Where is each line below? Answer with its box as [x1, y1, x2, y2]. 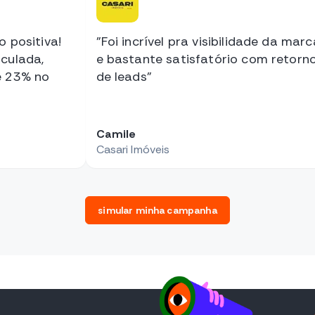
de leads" [96, 68, 152, 86]
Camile [96, 127, 136, 142]
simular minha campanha [98, 204, 217, 217]
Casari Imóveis [96, 142, 170, 157]
